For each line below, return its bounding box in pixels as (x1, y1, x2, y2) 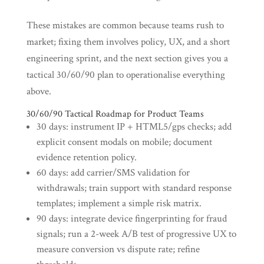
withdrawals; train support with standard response (36, 181, 232, 194)
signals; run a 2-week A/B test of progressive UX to (36, 227, 236, 240)
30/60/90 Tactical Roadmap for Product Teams (26, 108, 204, 120)
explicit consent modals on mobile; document (36, 136, 212, 148)
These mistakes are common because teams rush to (26, 19, 224, 32)
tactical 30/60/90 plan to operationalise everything (26, 68, 225, 81)
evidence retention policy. (36, 151, 137, 164)
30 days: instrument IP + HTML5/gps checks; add (36, 120, 232, 133)
